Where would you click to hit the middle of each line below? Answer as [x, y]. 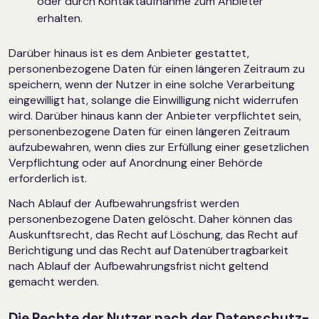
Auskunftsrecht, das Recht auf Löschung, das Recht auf [153, 234]
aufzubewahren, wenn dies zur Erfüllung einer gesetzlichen [159, 147]
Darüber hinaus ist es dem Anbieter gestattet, [129, 53]
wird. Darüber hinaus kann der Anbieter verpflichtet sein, [155, 115]
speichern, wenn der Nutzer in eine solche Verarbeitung [152, 84]
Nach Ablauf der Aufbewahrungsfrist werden [124, 203]
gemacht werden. [54, 281]
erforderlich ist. [48, 178]
